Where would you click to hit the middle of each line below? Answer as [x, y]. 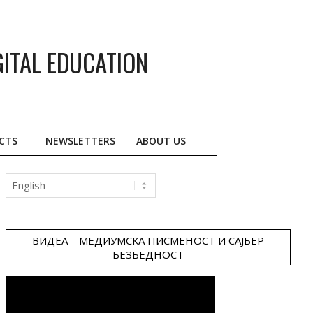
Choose [24, 180]
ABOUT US [161, 141]
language [29, 209]
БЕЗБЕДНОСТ [148, 254]
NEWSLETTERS [80, 141]
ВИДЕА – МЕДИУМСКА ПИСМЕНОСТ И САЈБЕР [148, 240]
